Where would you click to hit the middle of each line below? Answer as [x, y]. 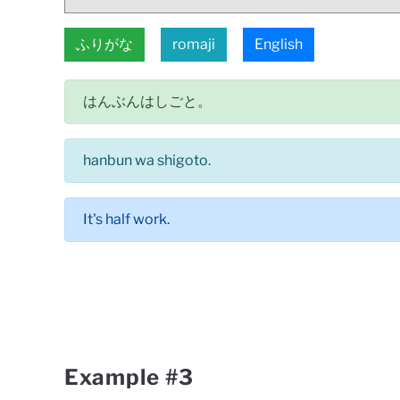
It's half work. [126, 219]
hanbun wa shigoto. [147, 160]
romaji [194, 44]
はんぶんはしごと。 [147, 101]
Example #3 [129, 377]
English [279, 44]
